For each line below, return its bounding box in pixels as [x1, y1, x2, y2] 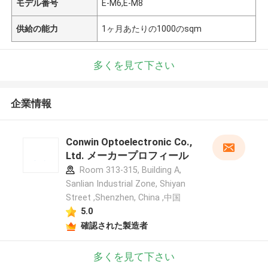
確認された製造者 [80, 220, 148, 230]
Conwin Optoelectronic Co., [65, 136, 192, 148]
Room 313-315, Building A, [77, 165, 181, 175]
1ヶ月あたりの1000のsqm [102, 23, 202, 33]
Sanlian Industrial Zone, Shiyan [65, 179, 185, 189]
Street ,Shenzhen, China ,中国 [65, 193, 181, 203]
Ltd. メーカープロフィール [65, 150, 188, 162]
